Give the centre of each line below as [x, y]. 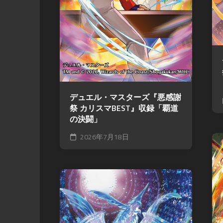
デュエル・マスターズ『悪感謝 [125, 97]
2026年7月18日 [104, 136]
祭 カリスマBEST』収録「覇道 [124, 108]
